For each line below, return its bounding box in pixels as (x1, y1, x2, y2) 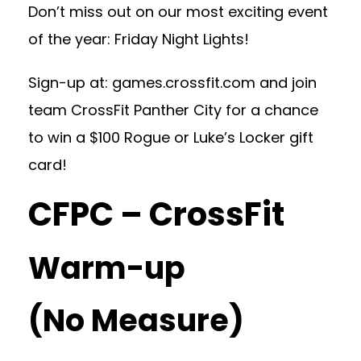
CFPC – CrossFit (28, 192, 284, 237)
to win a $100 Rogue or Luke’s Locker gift (28, 127, 313, 147)
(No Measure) (28, 299, 244, 342)
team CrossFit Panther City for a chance (28, 100, 318, 120)
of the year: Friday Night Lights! (28, 29, 249, 49)
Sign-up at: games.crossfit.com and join (28, 73, 317, 93)
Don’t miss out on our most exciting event (28, 2, 328, 22)
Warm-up (28, 247, 185, 289)
